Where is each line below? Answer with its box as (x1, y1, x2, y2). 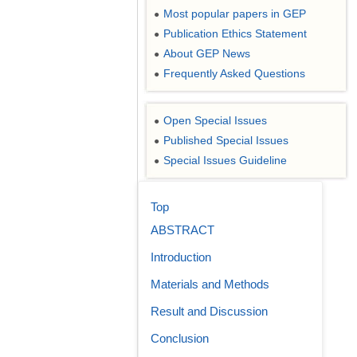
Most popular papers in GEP (163, 7, 306, 20)
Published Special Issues (163, 134, 288, 147)
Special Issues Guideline (163, 154, 287, 167)
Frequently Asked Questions (163, 67, 305, 80)
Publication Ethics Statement (163, 27, 307, 40)
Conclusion (151, 331, 209, 345)
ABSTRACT (151, 223, 214, 237)
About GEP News (163, 47, 250, 60)
